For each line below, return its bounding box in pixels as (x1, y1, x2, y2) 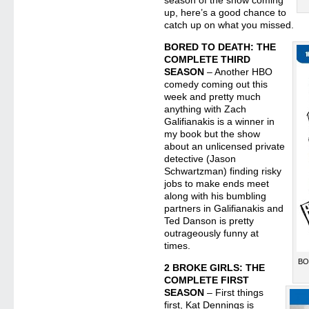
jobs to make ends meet (164, 178, 270, 189)
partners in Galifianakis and (164, 203, 284, 214)
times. (164, 240, 191, 251)
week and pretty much (164, 91, 261, 102)
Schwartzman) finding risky (164, 166, 282, 177)
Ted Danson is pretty (164, 215, 255, 226)
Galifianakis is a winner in (164, 116, 275, 127)
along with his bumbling (164, 190, 267, 201)
